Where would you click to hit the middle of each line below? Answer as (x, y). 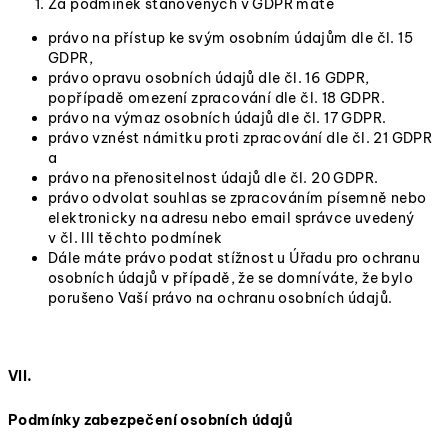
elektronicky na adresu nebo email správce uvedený (231, 218)
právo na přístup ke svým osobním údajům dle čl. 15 (230, 38)
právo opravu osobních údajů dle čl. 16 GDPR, (209, 78)
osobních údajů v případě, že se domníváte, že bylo (230, 278)
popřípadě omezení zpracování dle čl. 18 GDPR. (216, 98)
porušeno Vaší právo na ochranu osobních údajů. (220, 298)
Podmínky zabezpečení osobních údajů (150, 420)
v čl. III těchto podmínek (135, 238)
